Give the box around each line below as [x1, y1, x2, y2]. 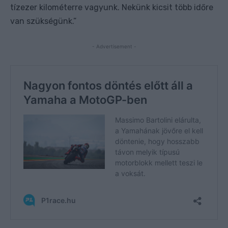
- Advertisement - [92, 43, 136, 49]
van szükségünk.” [10, 16, 76, 26]
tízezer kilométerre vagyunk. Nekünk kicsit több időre [10, 2, 213, 12]
